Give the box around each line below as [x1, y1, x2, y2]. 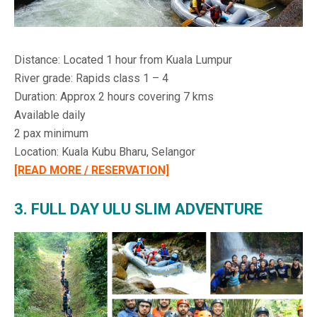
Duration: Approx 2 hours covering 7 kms [14, 89, 214, 103]
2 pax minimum [14, 126, 88, 140]
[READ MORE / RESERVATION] [14, 163, 169, 177]
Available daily [14, 108, 86, 122]
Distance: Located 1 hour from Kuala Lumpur [14, 52, 232, 67]
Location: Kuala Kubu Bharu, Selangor [14, 144, 195, 158]
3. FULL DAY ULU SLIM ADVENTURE [14, 200, 263, 218]
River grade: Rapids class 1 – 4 [14, 71, 168, 85]
